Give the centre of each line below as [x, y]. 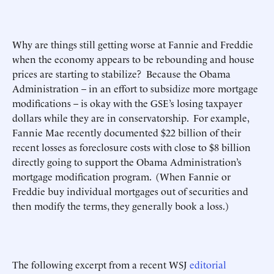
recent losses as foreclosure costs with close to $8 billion [131, 147]
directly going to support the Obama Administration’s [127, 161]
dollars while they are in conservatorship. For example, [131, 117]
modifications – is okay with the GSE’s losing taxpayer [127, 103]
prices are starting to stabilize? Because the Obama [121, 73]
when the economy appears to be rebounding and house [133, 59]
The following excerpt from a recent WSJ [101, 264]
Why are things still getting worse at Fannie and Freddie [133, 44]
